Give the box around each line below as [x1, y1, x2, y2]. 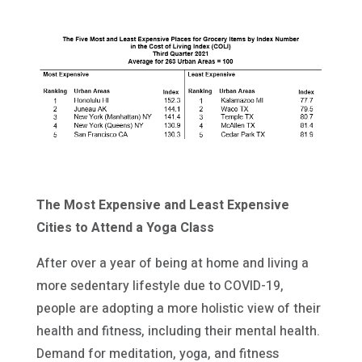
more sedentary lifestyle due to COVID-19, [36, 276, 284, 297]
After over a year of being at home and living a [36, 254, 309, 274]
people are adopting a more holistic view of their [36, 299, 321, 319]
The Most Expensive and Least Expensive [36, 196, 289, 216]
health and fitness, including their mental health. [36, 322, 320, 342]
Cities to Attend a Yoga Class [36, 218, 214, 238]
